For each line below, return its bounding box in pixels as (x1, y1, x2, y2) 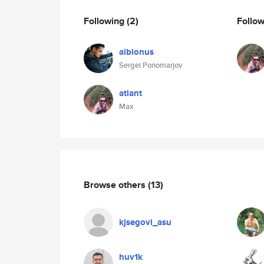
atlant (119, 87, 142, 100)
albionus (119, 45, 154, 58)
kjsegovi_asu (119, 216, 171, 229)
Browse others (84, 177, 148, 192)
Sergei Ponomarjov (119, 60, 182, 71)
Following (84, 14, 127, 28)
